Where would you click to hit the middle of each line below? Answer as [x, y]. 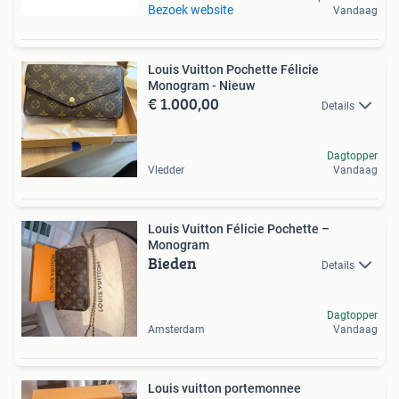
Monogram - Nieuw [201, 85]
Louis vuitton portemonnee [224, 388]
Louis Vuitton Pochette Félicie [233, 69]
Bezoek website [191, 10]
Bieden [172, 263]
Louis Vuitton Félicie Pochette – [239, 229]
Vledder [166, 170]
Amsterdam [176, 330]
